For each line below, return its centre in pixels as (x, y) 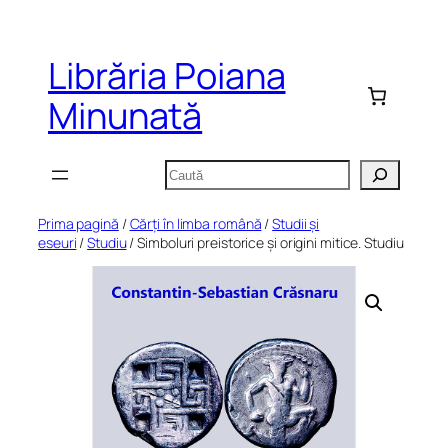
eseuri (57, 243)
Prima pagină (78, 224)
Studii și (296, 224)
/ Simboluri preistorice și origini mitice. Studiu (265, 243)
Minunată (125, 116)
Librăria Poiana (167, 76)
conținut (43, 69)
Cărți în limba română (195, 224)
